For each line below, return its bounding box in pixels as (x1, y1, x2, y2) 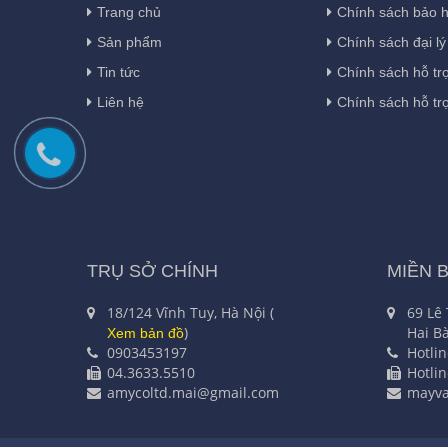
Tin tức (97, 64, 140, 81)
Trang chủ (97, 4, 161, 21)
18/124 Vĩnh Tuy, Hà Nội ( (107, 302, 274, 322)
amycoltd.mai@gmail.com (107, 382, 279, 402)
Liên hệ (97, 94, 144, 111)
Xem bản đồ (107, 324, 184, 341)
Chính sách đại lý (337, 34, 446, 51)
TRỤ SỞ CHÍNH (87, 260, 218, 281)
